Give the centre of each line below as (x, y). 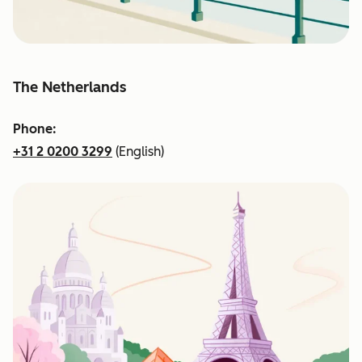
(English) (138, 152)
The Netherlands (69, 88)
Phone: (35, 129)
